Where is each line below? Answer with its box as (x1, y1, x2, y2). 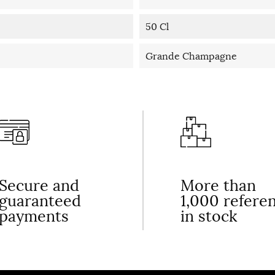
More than (180, 176, 256, 196)
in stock (180, 206, 237, 227)
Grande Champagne (145, 50, 237, 63)
